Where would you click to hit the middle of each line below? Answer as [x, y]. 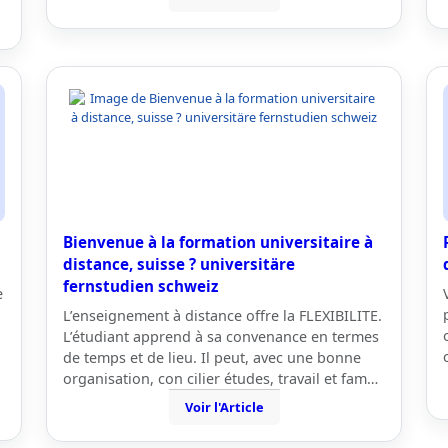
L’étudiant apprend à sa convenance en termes [221, 336]
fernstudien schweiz [140, 286]
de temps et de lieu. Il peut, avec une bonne [212, 357]
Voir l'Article [224, 407]
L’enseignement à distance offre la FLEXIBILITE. [222, 315]
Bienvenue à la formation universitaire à [218, 242]
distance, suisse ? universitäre [179, 264]
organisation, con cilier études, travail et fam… [220, 378]
